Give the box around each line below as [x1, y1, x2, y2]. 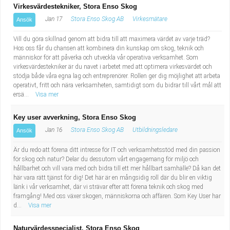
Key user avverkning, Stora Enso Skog [13, 113, 136, 121]
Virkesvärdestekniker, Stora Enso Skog [13, 3, 137, 10]
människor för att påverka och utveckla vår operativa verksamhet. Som [13, 54, 198, 61]
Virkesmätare [132, 15, 167, 23]
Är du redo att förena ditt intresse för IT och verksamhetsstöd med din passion [13, 146, 220, 154]
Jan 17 [44, 15, 62, 23]
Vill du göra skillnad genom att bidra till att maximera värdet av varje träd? [13, 35, 210, 43]
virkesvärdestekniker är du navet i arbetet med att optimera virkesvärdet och [13, 63, 212, 70]
